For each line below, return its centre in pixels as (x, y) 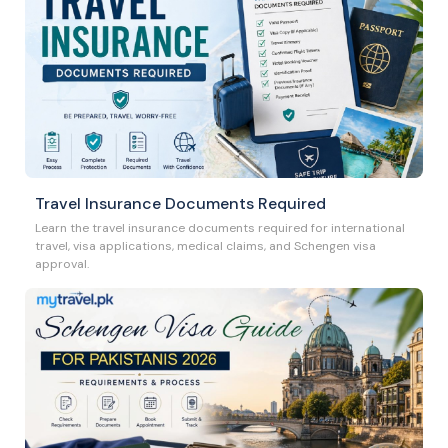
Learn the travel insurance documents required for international (220, 227)
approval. (62, 263)
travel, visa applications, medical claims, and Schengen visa (205, 245)
